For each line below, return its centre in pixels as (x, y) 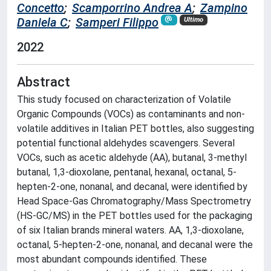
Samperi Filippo (117, 22)
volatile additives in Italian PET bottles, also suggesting (135, 128)
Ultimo (193, 20)
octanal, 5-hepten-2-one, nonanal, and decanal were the (135, 244)
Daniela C (42, 22)
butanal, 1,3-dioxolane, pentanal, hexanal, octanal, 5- (127, 172)
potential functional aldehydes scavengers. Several (126, 143)
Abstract (44, 82)
